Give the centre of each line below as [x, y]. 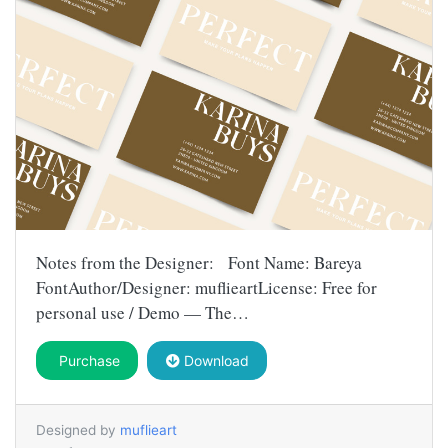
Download [214, 361]
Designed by [78, 430]
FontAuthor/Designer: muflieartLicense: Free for [206, 288]
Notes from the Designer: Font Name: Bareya [199, 263]
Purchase [87, 361]
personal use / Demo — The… [142, 313]
